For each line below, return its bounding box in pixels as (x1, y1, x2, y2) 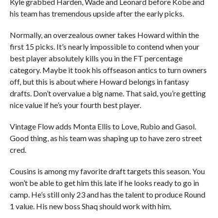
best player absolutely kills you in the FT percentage (9, 54, 182, 63)
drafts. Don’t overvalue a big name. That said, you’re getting (9, 89, 206, 98)
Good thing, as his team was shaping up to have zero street (9, 133, 202, 143)
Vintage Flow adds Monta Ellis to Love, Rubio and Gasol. (9, 122, 196, 131)
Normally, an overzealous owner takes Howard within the (9, 30, 199, 39)
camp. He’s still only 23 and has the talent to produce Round (9, 190, 205, 199)
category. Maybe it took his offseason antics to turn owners (9, 65, 207, 74)
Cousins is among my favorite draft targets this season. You (9, 166, 205, 176)
